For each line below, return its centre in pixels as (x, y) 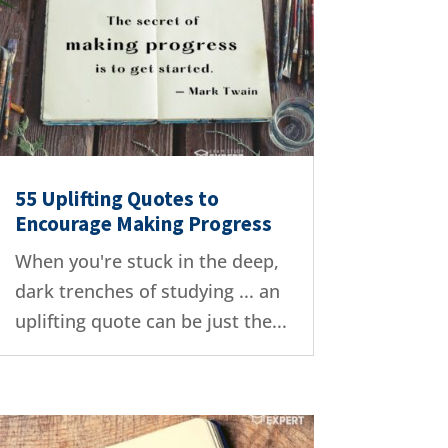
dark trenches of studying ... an (147, 291)
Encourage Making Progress (143, 224)
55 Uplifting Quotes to (116, 199)
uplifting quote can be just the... (150, 321)
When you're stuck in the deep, (146, 261)
